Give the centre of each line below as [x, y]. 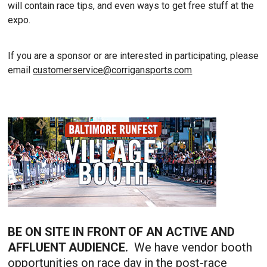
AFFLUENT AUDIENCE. [70, 248]
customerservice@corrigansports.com [113, 70]
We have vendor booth [192, 248]
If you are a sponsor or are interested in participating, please [133, 55]
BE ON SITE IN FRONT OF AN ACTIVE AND [122, 232]
